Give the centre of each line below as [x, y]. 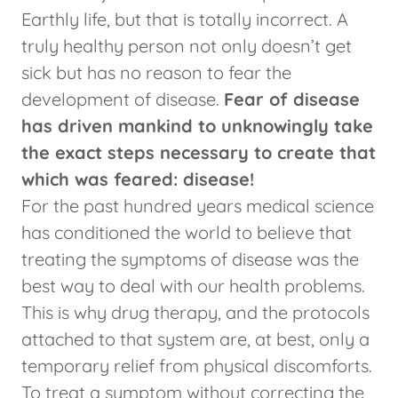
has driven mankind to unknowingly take [197, 126]
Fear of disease [292, 99]
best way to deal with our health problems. [193, 286]
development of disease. [123, 99]
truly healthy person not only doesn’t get [187, 46]
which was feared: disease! [140, 179]
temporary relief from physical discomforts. [197, 366]
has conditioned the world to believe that [187, 233]
